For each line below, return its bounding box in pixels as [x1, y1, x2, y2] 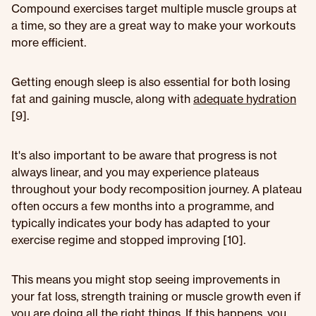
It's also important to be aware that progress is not [11, 148, 277, 162]
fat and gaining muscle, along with [11, 92, 193, 106]
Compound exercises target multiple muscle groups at [11, 1, 297, 16]
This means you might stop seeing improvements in [11, 272, 280, 286]
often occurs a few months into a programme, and [11, 199, 274, 213]
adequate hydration [193, 92, 296, 106]
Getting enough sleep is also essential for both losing [11, 75, 291, 89]
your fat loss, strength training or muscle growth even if [11, 289, 301, 303]
